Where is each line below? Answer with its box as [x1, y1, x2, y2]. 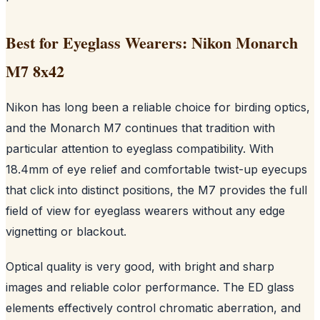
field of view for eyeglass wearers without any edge [6, 203, 285, 218]
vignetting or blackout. [6, 224, 126, 239]
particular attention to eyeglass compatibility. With [6, 141, 274, 156]
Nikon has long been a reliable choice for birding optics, [6, 99, 310, 114]
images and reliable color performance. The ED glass [6, 279, 294, 294]
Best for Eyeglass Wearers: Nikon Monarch [6, 30, 298, 54]
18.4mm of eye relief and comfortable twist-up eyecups [6, 161, 307, 176]
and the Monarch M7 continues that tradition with [6, 120, 275, 135]
